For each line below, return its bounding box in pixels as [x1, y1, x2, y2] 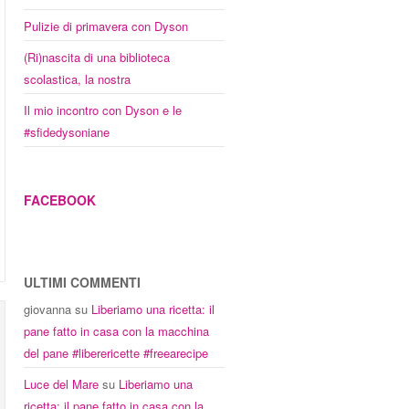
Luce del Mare [24, 375, 99, 393]
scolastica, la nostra [24, 70, 131, 88]
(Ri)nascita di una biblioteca [24, 48, 170, 66]
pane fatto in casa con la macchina [24, 322, 209, 340]
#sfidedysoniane [24, 123, 110, 141]
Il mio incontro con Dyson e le [24, 101, 182, 119]
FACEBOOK [24, 191, 96, 209]
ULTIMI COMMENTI [24, 273, 141, 291]
